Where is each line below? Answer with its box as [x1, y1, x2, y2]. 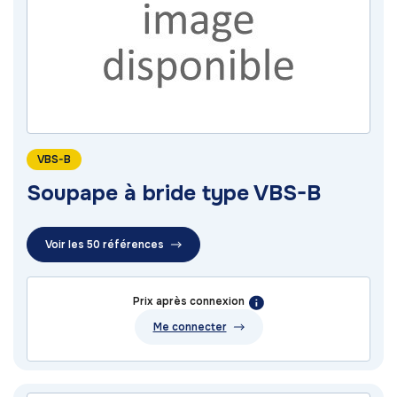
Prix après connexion [133, 294, 245, 309]
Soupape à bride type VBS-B [27, 180, 321, 207]
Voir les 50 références [45, 237, 164, 253]
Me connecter [152, 320, 227, 335]
